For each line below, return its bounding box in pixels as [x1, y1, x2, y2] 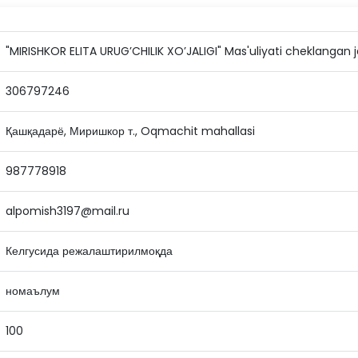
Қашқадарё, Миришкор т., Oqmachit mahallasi [6, 123, 255, 139]
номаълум [6, 283, 60, 299]
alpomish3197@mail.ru [6, 203, 129, 219]
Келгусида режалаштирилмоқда [6, 243, 173, 259]
